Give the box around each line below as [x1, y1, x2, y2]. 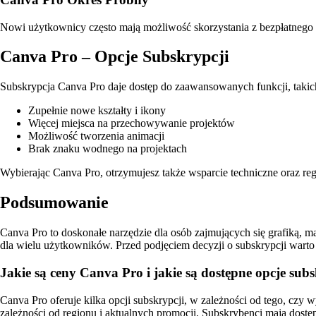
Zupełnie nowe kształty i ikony [28, 104, 166, 117]
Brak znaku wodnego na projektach [28, 142, 187, 155]
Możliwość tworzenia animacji [28, 130, 164, 142]
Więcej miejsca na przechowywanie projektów [28, 117, 235, 130]
